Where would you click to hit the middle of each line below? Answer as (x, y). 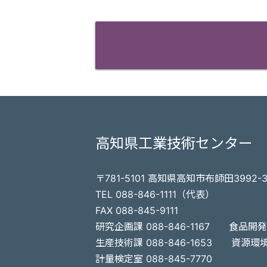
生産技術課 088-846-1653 (154, 243)
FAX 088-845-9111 (137, 210)
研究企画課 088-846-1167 (153, 226)
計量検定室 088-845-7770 (154, 259)
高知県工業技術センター (174, 143)
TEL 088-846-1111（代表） (155, 194)
